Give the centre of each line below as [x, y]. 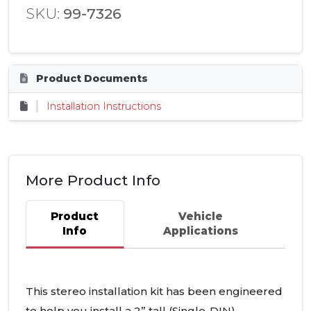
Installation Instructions [104, 107]
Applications [200, 231]
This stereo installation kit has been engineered [154, 292]
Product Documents [91, 79]
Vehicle [200, 217]
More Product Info [93, 180]
